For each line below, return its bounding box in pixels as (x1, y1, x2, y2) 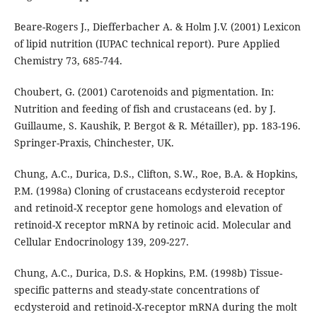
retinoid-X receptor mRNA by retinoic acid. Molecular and (13, 218, 292, 232)
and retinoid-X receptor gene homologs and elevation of (13, 201, 282, 215)
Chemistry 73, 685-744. (13, 54, 122, 68)
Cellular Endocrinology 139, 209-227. (13, 235, 189, 249)
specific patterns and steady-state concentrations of (13, 283, 259, 297)
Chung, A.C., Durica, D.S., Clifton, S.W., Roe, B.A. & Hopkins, (13, 167, 298, 181)
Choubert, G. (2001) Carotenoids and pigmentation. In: (13, 85, 274, 99)
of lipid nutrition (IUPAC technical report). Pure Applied (13, 37, 280, 51)
